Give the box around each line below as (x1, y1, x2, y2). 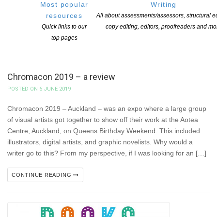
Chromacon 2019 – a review (7, 72, 115, 82)
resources (46, 12, 83, 20)
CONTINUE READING (12, 172, 74, 178)
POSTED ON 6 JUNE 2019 (7, 86, 71, 93)
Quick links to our (42, 23, 87, 31)
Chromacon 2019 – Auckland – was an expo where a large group (7, 105, 206, 113)
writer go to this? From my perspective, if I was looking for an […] (7, 149, 206, 157)
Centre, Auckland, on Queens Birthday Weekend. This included (7, 127, 200, 135)
